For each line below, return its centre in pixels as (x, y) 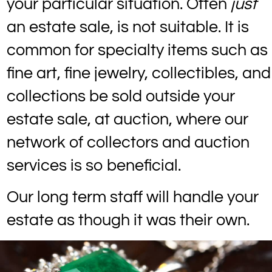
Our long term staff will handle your (133, 197)
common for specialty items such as (137, 50)
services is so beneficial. (97, 165)
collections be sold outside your (121, 96)
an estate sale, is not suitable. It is (128, 27)
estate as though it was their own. (130, 220)
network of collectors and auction (128, 142)
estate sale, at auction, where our (127, 119)
